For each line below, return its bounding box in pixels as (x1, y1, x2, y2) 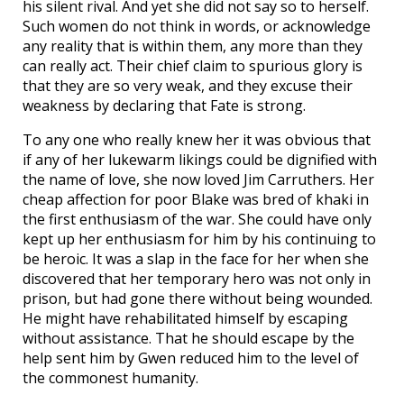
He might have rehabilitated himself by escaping (23, 308, 348, 329)
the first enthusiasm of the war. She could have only (23, 209, 372, 230)
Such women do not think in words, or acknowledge (23, 16, 371, 37)
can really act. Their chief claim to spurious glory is (23, 56, 363, 77)
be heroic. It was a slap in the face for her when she (23, 249, 369, 270)
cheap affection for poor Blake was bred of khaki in (23, 189, 369, 210)
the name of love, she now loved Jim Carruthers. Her (23, 170, 374, 190)
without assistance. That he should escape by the (23, 328, 354, 349)
